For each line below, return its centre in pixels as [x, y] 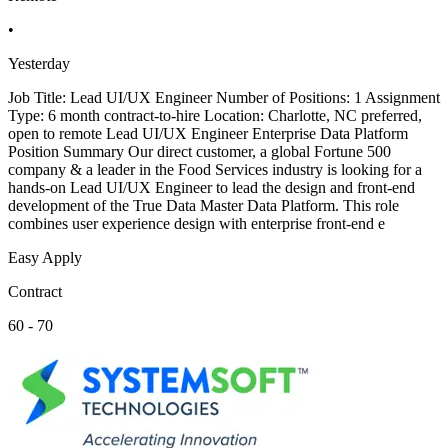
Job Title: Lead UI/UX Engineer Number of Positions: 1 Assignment [224, 98]
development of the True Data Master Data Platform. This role [203, 206]
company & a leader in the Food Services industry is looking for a [215, 170]
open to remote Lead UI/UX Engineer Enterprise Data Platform [208, 134]
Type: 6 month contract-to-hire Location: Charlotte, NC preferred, [215, 116]
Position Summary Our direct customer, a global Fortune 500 [199, 152]
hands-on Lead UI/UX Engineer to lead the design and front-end [211, 188]
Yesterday [39, 64]
